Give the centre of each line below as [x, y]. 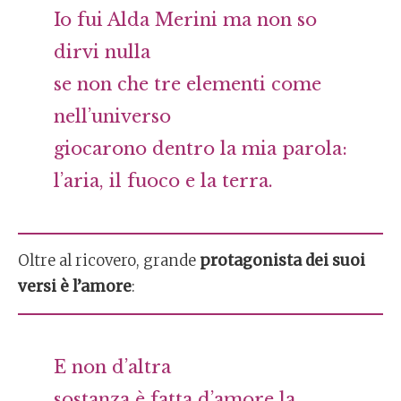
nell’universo [112, 116]
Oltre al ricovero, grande [109, 260]
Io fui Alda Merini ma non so [185, 20]
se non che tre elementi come [188, 84]
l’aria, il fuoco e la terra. [163, 181]
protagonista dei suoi [282, 260]
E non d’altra [112, 367]
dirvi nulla [102, 52]
